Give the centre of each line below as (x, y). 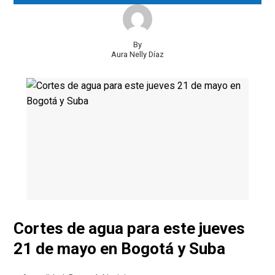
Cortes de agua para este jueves (130, 229)
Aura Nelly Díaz (137, 54)
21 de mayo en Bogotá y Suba (120, 249)
